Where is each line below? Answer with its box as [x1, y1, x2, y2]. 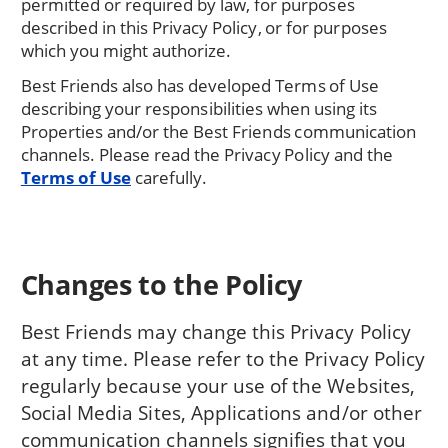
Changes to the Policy [20, 266, 303, 304]
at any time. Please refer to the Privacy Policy [20, 344, 426, 372]
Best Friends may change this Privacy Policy [20, 317, 411, 345]
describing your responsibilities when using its [20, 96, 378, 120]
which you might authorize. [20, 39, 232, 63]
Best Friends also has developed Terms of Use [20, 73, 380, 97]
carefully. [130, 165, 208, 189]
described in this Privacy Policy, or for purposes [20, 16, 387, 40]
